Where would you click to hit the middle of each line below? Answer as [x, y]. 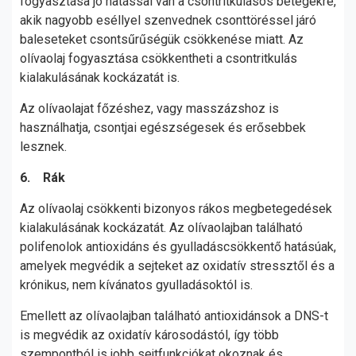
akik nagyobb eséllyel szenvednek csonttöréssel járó [168, 20]
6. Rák [43, 178]
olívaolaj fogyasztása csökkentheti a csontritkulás [159, 58]
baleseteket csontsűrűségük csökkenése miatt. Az [162, 39]
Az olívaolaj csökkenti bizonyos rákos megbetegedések [176, 209]
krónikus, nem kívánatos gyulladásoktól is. [138, 285]
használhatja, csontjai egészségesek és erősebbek [163, 128]
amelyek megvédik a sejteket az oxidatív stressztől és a [177, 266]
